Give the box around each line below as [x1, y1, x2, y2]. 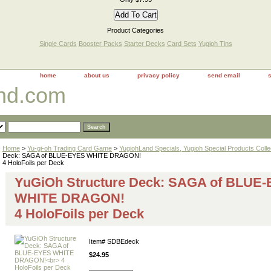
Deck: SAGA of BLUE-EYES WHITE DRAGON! [2, 152, 141, 159]
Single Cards [39, 40, 77, 47]
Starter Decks [123, 40, 165, 47]
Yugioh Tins [198, 40, 232, 47]
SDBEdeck [107, 238, 139, 245]
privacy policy [137, 72, 180, 79]
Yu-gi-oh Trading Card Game [27, 145, 112, 152]
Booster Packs [78, 40, 122, 47]
